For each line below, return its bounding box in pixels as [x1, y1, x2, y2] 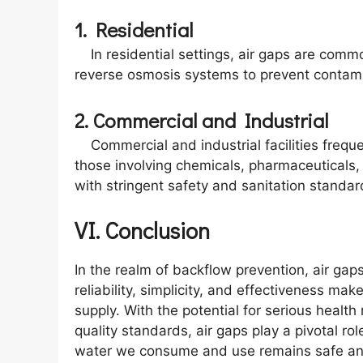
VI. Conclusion [75, 215, 210, 245]
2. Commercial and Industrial [75, 107, 328, 135]
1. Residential [75, 15, 193, 43]
